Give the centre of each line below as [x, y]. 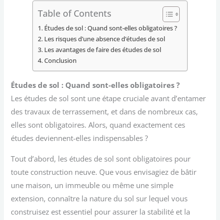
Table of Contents [75, 13]
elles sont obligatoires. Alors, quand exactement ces [98, 124]
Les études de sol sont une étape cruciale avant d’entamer [109, 98]
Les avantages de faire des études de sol [102, 50]
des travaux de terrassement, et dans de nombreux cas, [105, 111]
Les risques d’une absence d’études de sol [104, 39]
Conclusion [60, 61]
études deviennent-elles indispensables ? [80, 138]
